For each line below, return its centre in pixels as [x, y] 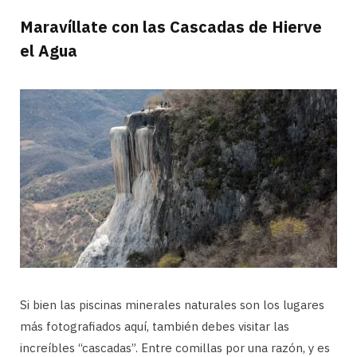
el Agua [49, 50]
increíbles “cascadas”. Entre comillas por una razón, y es [175, 347]
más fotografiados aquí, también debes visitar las [155, 326]
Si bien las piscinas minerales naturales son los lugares [172, 304]
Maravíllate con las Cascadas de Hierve [171, 26]
